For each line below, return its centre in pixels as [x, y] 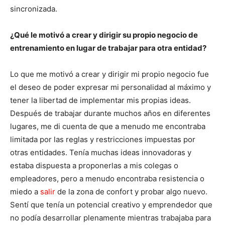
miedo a [25, 192]
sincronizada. [34, 9]
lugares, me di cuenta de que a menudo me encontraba [108, 127]
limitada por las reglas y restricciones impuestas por [103, 140]
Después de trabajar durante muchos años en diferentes [110, 114]
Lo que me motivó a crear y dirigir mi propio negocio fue [109, 74]
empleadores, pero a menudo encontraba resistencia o [107, 179]
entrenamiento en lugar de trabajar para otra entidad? [108, 48]
